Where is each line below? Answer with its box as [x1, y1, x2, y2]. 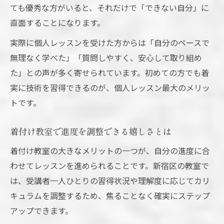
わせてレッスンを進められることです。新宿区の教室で [10, 159, 209, 172]
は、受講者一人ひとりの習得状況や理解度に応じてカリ [10, 174, 210, 187]
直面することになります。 [10, 16, 105, 29]
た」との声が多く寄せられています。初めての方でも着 [10, 66, 209, 79]
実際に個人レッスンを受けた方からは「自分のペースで [10, 36, 209, 49]
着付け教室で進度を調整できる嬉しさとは [10, 125, 171, 138]
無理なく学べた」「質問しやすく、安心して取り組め [10, 51, 202, 64]
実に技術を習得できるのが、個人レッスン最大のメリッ [10, 81, 210, 94]
